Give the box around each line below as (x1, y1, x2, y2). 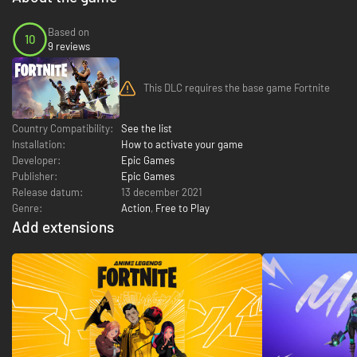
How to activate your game (121, 137, 243, 151)
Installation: (12, 137, 65, 151)
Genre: (12, 201, 42, 214)
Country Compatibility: (12, 121, 113, 135)
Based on (48, 25, 89, 39)
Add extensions (12, 217, 114, 236)
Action (121, 201, 151, 214)
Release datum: (12, 185, 83, 198)
